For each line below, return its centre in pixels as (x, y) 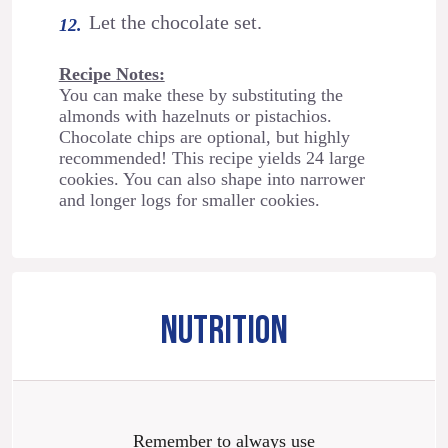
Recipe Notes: (111, 74)
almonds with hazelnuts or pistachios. (195, 116)
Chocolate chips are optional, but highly (204, 137)
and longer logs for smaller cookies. (189, 200)
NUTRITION (224, 332)
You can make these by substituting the (200, 95)
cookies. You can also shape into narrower (211, 179)
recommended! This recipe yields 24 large (211, 158)
